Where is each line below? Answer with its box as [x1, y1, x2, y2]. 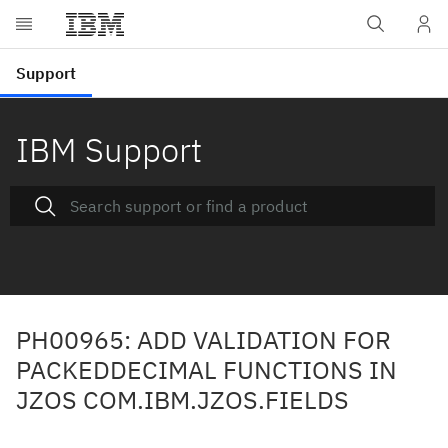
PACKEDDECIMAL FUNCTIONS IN [16, 353, 397, 386]
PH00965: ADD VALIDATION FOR [16, 323, 391, 356]
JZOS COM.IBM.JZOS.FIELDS [16, 383, 349, 416]
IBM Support [16, 128, 202, 171]
